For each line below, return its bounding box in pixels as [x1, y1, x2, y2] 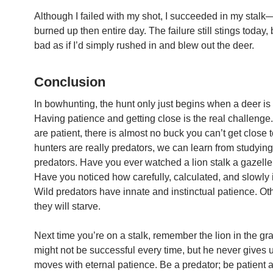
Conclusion [34, 74, 105, 90]
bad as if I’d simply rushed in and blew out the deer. [34, 40, 254, 51]
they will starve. [34, 201, 101, 211]
